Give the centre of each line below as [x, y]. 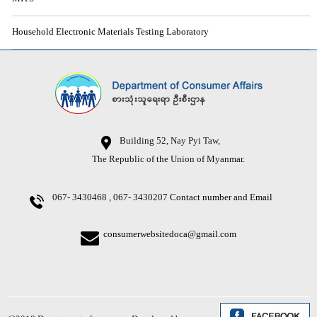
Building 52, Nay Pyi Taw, [166, 141]
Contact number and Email [222, 197]
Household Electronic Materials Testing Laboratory [110, 32]
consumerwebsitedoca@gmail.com [170, 234]
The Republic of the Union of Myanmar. [158, 159]
